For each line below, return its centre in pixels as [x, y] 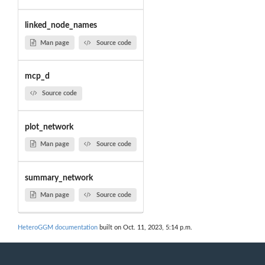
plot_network [49, 127]
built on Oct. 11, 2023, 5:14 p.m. [145, 228]
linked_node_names [61, 26]
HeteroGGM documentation [58, 228]
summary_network [59, 178]
